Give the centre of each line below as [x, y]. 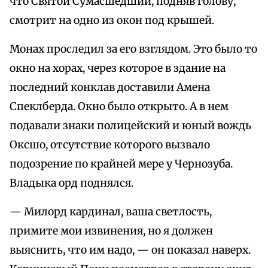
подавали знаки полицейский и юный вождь [130, 126]
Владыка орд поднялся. [71, 183]
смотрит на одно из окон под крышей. [112, 21]
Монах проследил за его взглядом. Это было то [133, 49]
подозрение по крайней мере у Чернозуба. [121, 164]
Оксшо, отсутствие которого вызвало [110, 145]
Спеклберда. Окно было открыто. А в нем [119, 107]
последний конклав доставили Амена [110, 88]
